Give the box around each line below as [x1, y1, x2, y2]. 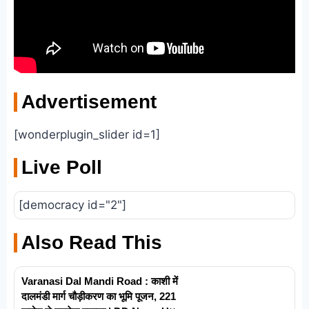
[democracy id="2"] [19, 198, 126, 212]
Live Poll [21, 157, 102, 179]
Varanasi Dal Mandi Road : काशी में [21, 275, 178, 288]
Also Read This [21, 232, 162, 254]
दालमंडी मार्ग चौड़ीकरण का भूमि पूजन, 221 [21, 290, 176, 303]
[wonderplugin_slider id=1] [14, 128, 160, 142]
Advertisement [21, 91, 157, 113]
